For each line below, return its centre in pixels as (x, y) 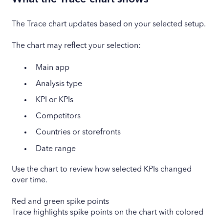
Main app (53, 68)
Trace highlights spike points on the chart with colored (108, 212)
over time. (30, 180)
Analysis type (59, 84)
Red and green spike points (60, 202)
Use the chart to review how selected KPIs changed (102, 169)
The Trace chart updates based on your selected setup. (109, 24)
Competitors (58, 117)
